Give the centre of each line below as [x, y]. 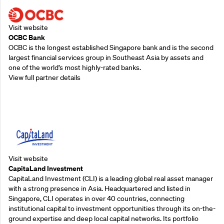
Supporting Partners [59, 108]
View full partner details [44, 77]
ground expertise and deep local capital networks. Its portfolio [103, 218]
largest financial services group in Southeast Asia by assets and [106, 57]
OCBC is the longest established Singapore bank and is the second [111, 47]
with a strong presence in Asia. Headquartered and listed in [99, 188]
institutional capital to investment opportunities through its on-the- [112, 208]
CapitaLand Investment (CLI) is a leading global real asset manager [111, 178]
